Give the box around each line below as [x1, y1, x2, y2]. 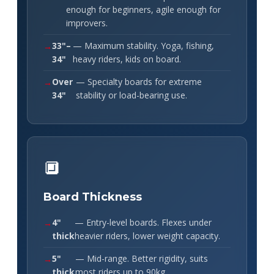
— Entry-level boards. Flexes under [75, 216, 212, 228]
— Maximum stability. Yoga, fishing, [72, 39, 214, 51]
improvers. [66, 17, 108, 29]
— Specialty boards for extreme [76, 75, 202, 87]
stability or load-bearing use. [76, 89, 188, 101]
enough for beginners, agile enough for [66, 3, 221, 15]
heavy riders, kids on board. [72, 53, 181, 65]
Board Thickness [43, 190, 142, 204]
